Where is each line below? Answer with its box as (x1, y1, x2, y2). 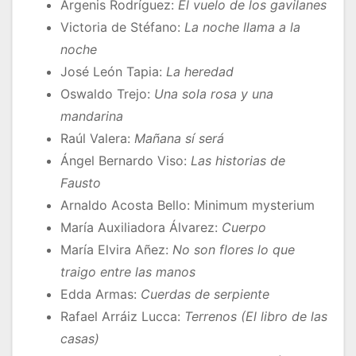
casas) (60, 331, 99, 347)
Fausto (60, 175, 101, 192)
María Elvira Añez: (60, 242, 172, 258)
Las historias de (191, 153, 285, 169)
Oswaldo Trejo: (60, 86, 154, 103)
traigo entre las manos (60, 264, 195, 281)
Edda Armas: (60, 286, 141, 303)
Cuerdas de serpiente (141, 286, 269, 303)
